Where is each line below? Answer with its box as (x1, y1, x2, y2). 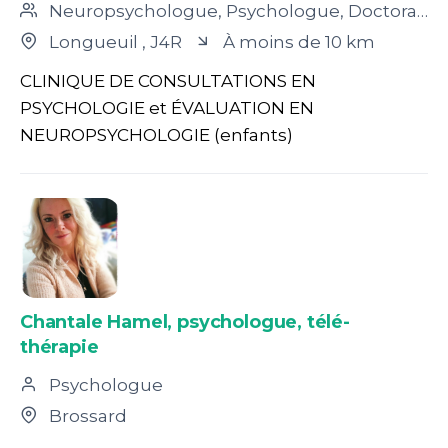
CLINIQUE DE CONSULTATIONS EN (20, 71, 316, 91)
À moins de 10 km (219, 32, 375, 52)
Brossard (45, 406, 127, 426)
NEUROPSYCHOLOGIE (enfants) (20, 125, 293, 145)
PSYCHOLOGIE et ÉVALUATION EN (20, 98, 314, 118)
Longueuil (45, 32, 142, 52)
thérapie (20, 336, 99, 358)
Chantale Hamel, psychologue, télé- (20, 311, 350, 333)
